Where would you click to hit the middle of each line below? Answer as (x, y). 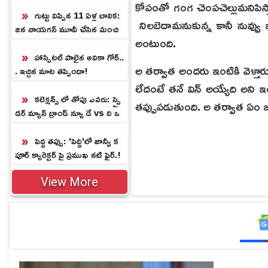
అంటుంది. (155, 42)
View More (70, 182)
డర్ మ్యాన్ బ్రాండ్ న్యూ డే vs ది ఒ (67, 113)
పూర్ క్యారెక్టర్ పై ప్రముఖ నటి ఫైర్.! (68, 155)
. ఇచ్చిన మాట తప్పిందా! (51, 71)
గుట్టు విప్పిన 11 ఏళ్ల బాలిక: (77, 15)
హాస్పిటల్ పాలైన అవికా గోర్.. (79, 57)
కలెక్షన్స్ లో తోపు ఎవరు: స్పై (77, 99)
